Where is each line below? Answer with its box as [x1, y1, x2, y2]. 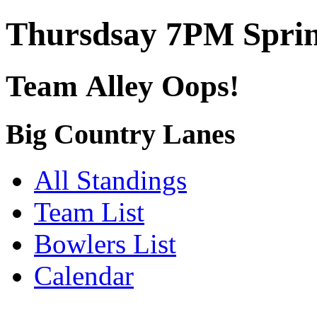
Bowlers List [34, 228, 176, 259]
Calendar [34, 260, 134, 291]
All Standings [34, 164, 187, 195]
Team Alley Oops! [6, 69, 239, 103]
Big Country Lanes [6, 117, 236, 150]
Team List [34, 196, 144, 227]
